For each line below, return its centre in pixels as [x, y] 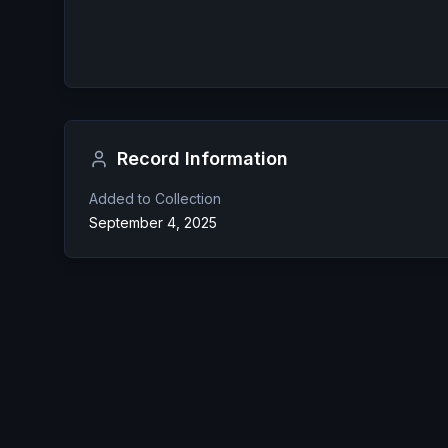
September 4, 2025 [153, 222]
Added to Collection [155, 198]
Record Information [202, 158]
